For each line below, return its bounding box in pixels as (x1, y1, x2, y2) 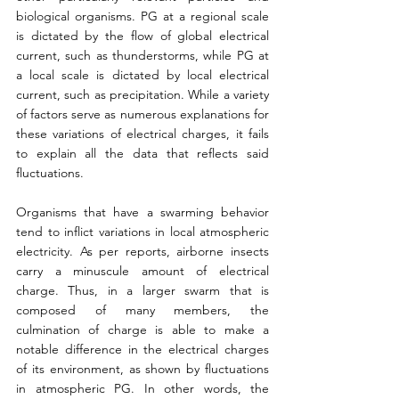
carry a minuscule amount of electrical (16, 263, 269, 280)
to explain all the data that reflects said (16, 145, 269, 162)
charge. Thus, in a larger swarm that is (16, 282, 269, 299)
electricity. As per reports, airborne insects (16, 243, 269, 260)
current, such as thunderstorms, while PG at (16, 47, 269, 64)
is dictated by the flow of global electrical (16, 28, 269, 45)
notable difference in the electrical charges (16, 341, 269, 358)
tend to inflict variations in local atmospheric (16, 224, 269, 240)
